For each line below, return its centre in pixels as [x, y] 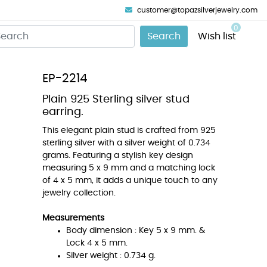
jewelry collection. [79, 193]
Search [164, 36]
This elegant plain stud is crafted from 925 [129, 131]
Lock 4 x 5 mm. [97, 243]
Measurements [73, 218]
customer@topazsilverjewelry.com [197, 10]
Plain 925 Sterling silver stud [116, 100]
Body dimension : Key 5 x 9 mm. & [136, 231]
